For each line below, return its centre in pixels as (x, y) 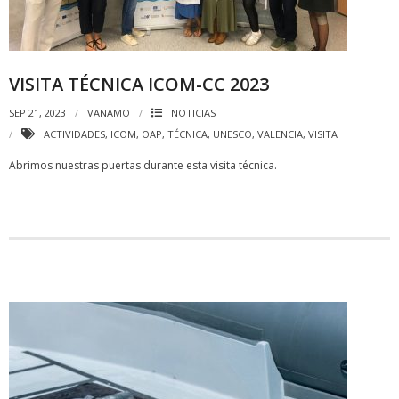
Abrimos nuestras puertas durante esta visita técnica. (143, 165)
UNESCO (232, 134)
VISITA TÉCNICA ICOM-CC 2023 (139, 84)
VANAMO (109, 113)
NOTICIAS (193, 113)
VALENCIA (280, 134)
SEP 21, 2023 (37, 113)
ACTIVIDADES (74, 134)
